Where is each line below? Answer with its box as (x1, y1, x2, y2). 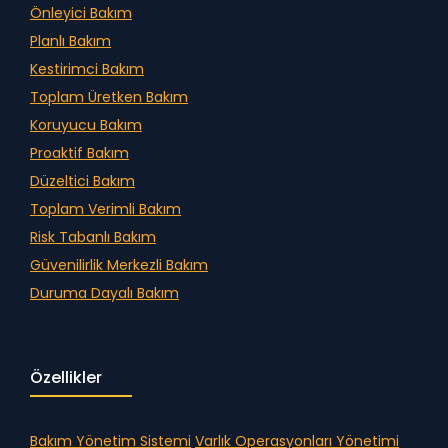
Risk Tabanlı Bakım (30, 227, 156, 248)
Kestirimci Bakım (30, 59, 144, 80)
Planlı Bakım (30, 31, 111, 52)
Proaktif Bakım (30, 143, 129, 164)
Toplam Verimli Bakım (30, 199, 181, 220)
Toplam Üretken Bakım (30, 87, 188, 108)
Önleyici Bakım (30, 3, 132, 24)
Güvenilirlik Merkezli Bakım (30, 255, 208, 276)
